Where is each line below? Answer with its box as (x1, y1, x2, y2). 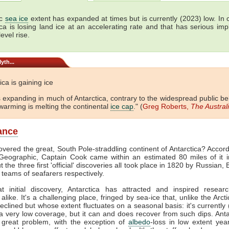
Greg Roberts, (143, 102, 191, 110)
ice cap (110, 102, 133, 110)
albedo (128, 217, 150, 226)
